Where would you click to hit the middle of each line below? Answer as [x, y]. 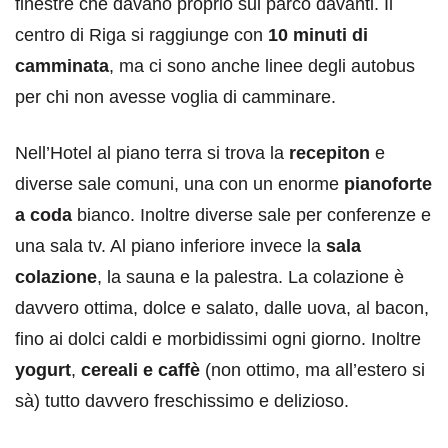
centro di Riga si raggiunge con [139, 34]
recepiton [332, 152]
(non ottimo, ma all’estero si [312, 369]
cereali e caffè [140, 369]
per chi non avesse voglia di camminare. [175, 96]
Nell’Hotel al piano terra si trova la [152, 152]
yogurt [43, 369]
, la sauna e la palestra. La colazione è [250, 276]
